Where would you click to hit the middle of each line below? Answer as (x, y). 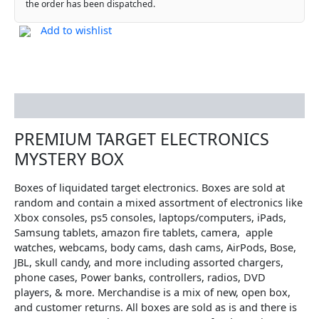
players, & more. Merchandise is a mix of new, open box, (152, 292)
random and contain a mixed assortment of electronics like (158, 203)
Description (44, 106)
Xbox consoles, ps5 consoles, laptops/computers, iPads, (150, 218)
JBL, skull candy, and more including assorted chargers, (149, 262)
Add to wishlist (76, 30)
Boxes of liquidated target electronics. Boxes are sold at (150, 188)
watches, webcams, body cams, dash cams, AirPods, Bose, (155, 247)
